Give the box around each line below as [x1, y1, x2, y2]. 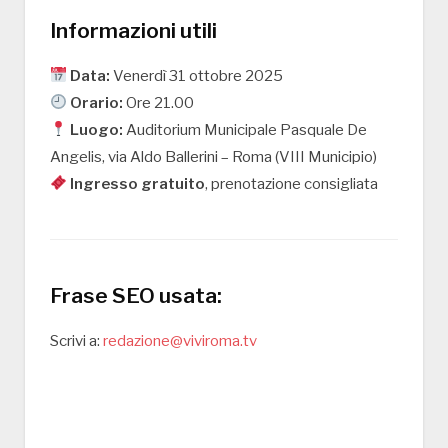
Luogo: [70, 120, 124, 139]
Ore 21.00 [123, 93, 195, 112]
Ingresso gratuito [70, 174, 206, 193]
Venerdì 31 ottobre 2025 [110, 66, 284, 85]
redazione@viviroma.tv [103, 331, 257, 350]
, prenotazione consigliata [205, 174, 379, 193]
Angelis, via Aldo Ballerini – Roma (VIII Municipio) [50, 147, 377, 166]
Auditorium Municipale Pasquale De [123, 120, 368, 139]
